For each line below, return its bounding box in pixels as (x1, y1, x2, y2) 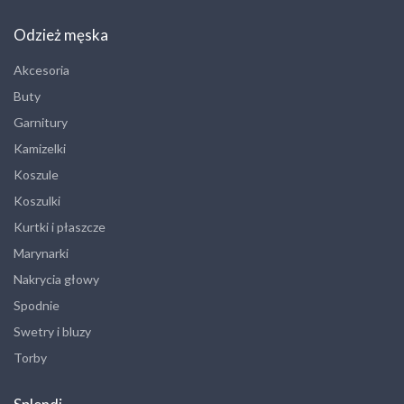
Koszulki (14, 192, 60, 208)
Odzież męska (14, 24, 108, 44)
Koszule (14, 166, 59, 182)
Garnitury (14, 114, 68, 130)
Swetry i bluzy (14, 323, 91, 339)
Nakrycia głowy (14, 271, 99, 287)
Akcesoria (14, 61, 69, 78)
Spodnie (14, 297, 60, 313)
